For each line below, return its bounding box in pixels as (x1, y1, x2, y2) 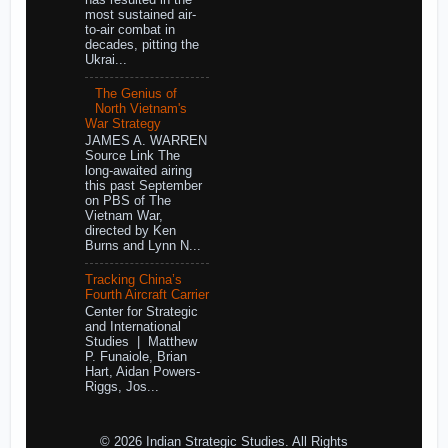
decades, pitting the (84, 38, 199, 53)
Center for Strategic (84, 305, 198, 320)
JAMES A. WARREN (84, 134, 207, 149)
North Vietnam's (94, 101, 187, 116)
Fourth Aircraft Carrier (84, 287, 209, 302)
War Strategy (84, 116, 161, 131)
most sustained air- (84, 8, 196, 23)
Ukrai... (84, 53, 127, 68)
